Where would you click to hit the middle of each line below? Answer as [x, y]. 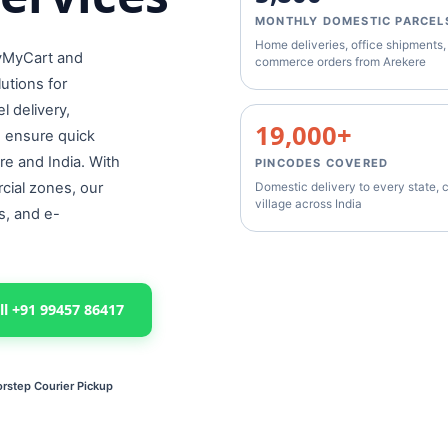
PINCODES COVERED [322, 162]
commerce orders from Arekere [340, 61]
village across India [308, 203]
